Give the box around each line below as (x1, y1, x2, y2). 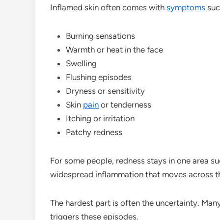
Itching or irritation (66, 113, 135, 123)
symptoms (166, 2, 205, 12)
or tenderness (99, 99, 151, 110)
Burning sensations (66, 30, 135, 41)
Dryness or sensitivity (66, 85, 145, 96)
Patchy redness (66, 127, 122, 137)
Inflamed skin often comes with (50, 2, 166, 12)
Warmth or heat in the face (66, 44, 163, 55)
